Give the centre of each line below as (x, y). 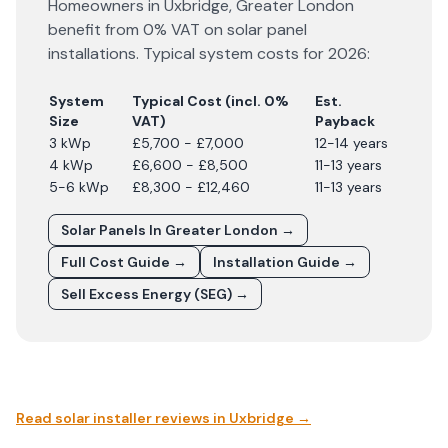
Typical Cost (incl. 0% (210, 101)
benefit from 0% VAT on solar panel (177, 29)
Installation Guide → (285, 262)
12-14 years (351, 143)
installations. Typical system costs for (188, 53)
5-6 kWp (79, 187)
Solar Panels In (113, 230)
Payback (345, 121)
